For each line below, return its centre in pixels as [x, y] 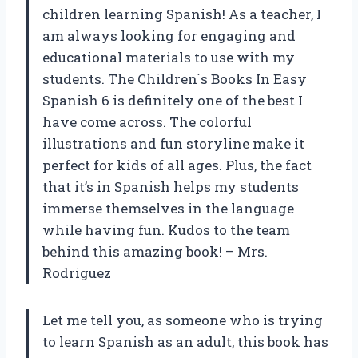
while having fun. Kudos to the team [166, 230]
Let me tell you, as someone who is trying [183, 320]
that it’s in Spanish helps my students [171, 187]
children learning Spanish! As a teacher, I [182, 14]
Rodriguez [77, 273]
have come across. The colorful [147, 122]
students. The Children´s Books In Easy [175, 79]
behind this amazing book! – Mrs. [155, 252]
